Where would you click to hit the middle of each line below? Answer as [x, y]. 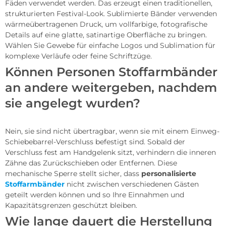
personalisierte [169, 174]
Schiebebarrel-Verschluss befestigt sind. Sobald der [95, 142]
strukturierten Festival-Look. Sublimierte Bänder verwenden [111, 14]
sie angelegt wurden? [73, 103]
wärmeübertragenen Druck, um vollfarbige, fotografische [106, 24]
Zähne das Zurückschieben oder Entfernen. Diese [91, 163]
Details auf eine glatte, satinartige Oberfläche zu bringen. [106, 35]
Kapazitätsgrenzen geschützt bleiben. [71, 206]
